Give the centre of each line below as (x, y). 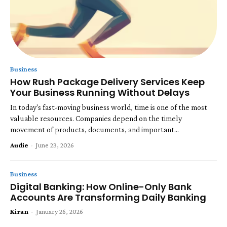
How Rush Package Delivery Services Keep (107, 82)
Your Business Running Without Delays (100, 92)
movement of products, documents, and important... (94, 129)
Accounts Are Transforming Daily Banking (108, 197)
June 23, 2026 (55, 145)
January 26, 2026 (60, 211)
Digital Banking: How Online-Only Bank (101, 186)
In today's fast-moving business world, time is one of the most (109, 107)
